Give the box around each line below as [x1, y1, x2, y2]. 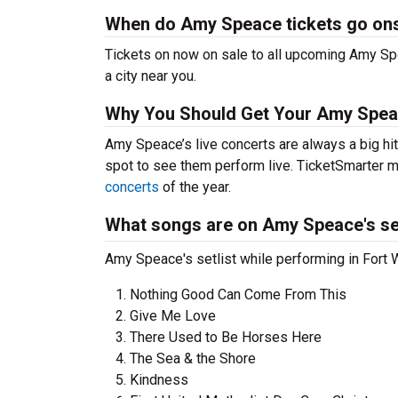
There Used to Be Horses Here [130, 329, 322, 346]
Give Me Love [130, 307, 216, 324]
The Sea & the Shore [130, 350, 256, 367]
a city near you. [105, 68, 196, 84]
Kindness [130, 371, 188, 388]
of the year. [159, 179, 231, 195]
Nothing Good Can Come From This [130, 286, 346, 303]
